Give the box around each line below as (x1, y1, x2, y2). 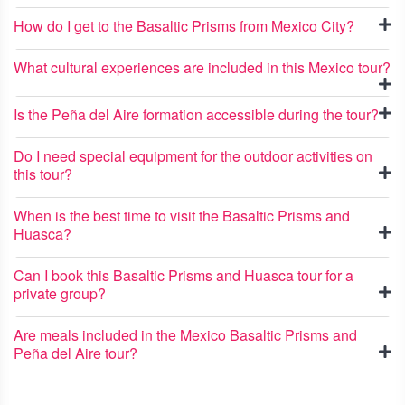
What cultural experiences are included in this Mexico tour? (14, 57, 391, 78)
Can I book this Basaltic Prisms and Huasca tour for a (14, 265, 353, 286)
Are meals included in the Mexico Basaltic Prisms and (14, 325, 357, 345)
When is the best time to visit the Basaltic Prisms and (14, 205, 350, 226)
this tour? (14, 164, 72, 184)
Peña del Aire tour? (14, 343, 137, 363)
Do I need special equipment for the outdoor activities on (14, 146, 372, 166)
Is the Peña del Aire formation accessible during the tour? (14, 104, 379, 125)
